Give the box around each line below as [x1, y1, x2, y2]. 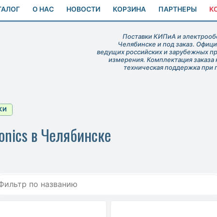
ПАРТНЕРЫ [158, 5, 197, 14]
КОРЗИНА [113, 5, 146, 14]
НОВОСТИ [66, 5, 100, 14]
